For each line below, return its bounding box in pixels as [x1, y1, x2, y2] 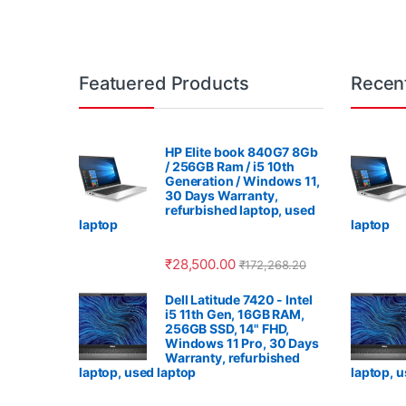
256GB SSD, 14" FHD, [165, 320, 290, 336]
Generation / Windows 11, [165, 172, 320, 188]
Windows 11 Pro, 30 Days [165, 334, 319, 351]
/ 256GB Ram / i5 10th [165, 158, 295, 174]
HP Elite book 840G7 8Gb [165, 143, 318, 159]
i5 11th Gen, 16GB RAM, [165, 305, 304, 322]
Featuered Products [79, 72, 249, 94]
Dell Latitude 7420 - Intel [165, 291, 313, 307]
